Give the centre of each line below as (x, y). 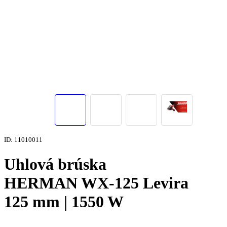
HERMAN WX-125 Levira (96, 183)
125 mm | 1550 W (64, 201)
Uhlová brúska (55, 164)
